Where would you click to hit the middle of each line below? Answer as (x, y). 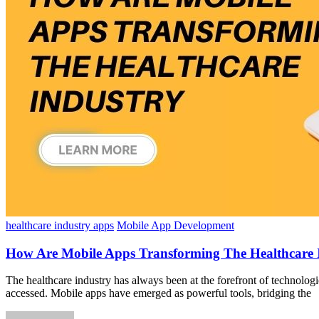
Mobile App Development (176, 225)
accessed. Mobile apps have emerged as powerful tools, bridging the (158, 293)
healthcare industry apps (60, 225)
